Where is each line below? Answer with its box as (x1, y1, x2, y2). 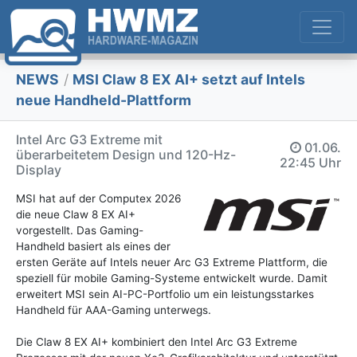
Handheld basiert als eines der (16, 240, 171, 253)
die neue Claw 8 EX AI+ (16, 208, 135, 222)
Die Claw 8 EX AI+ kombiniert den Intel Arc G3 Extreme (16, 335, 297, 349)
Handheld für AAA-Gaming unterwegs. (16, 304, 211, 317)
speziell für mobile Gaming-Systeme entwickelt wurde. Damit (16, 272, 328, 285)
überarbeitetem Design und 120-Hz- (16, 147, 236, 163)
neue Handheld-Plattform (16, 92, 191, 109)
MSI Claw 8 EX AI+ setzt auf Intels (69, 71, 306, 88)
